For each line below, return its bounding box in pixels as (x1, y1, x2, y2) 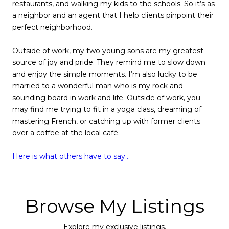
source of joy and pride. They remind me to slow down (12, 57, 205, 67)
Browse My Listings (25, 194, 204, 217)
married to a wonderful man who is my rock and (12, 81, 183, 90)
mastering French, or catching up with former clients (12, 116, 200, 126)
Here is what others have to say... (12, 151, 130, 161)
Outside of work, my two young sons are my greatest (12, 45, 203, 55)
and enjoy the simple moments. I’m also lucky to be (12, 69, 197, 79)
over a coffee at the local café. (12, 128, 122, 138)
